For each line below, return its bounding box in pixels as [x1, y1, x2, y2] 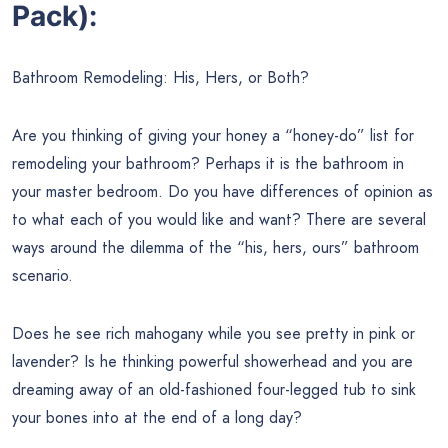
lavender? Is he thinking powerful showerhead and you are [12, 350, 413, 374]
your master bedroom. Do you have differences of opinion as [12, 180, 433, 204]
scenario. [12, 264, 73, 288]
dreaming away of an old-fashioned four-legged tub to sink [12, 378, 416, 402]
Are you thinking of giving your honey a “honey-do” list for [12, 124, 414, 148]
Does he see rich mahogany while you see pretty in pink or [12, 322, 415, 346]
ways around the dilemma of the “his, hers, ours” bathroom [12, 236, 419, 260]
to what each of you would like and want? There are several [12, 208, 426, 232]
